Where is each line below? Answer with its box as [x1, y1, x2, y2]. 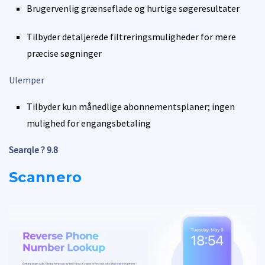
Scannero [9, 168, 82, 186]
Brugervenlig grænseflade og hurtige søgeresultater [27, 2, 240, 14]
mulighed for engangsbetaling [27, 117, 151, 129]
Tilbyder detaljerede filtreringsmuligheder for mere [27, 30, 236, 43]
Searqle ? [9, 143, 45, 156]
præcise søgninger [27, 47, 102, 59]
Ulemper [9, 73, 44, 86]
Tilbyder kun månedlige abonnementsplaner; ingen [27, 100, 235, 112]
